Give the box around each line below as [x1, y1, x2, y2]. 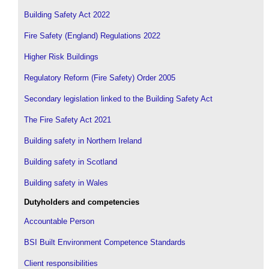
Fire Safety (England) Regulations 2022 [24, 31, 160, 40]
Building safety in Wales [24, 178, 108, 187]
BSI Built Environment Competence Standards [24, 237, 186, 247]
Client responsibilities [24, 258, 98, 268]
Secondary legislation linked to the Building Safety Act [24, 94, 213, 103]
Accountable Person [24, 216, 94, 226]
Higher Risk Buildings [24, 52, 98, 61]
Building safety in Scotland [24, 157, 117, 166]
